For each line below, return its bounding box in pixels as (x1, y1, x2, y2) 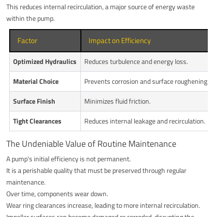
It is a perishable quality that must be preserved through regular (6, 165, 187, 175)
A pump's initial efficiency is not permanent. (6, 153, 131, 164)
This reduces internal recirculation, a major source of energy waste (6, 1, 195, 12)
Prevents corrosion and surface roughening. (84, 76, 209, 86)
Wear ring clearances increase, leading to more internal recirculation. (6, 200, 201, 210)
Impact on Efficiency (89, 34, 151, 46)
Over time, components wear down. (6, 188, 108, 199)
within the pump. (6, 13, 55, 23)
